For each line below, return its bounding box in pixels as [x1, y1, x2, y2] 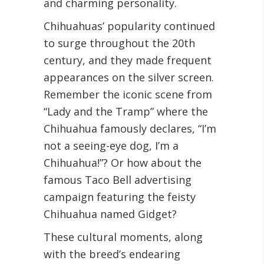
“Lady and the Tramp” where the [44, 104, 208, 118]
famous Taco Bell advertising [44, 173, 192, 187]
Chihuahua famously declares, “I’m [44, 121, 216, 136]
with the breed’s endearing [44, 247, 180, 261]
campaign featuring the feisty [44, 190, 196, 204]
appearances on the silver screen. [44, 70, 214, 84]
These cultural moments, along [44, 230, 203, 244]
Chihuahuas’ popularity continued [44, 19, 215, 33]
